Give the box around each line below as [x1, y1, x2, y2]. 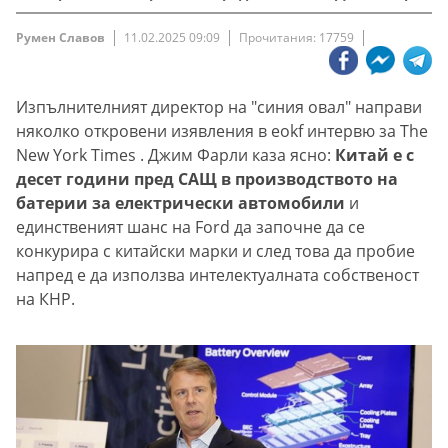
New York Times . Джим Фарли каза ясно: [16, 144, 335, 167]
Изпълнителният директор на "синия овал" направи [16, 96, 422, 119]
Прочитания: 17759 [239, 29, 354, 47]
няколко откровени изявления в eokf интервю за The [16, 120, 428, 143]
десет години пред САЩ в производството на [16, 168, 398, 191]
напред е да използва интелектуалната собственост [16, 264, 419, 287]
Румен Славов [16, 29, 105, 47]
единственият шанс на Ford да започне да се [16, 216, 365, 239]
